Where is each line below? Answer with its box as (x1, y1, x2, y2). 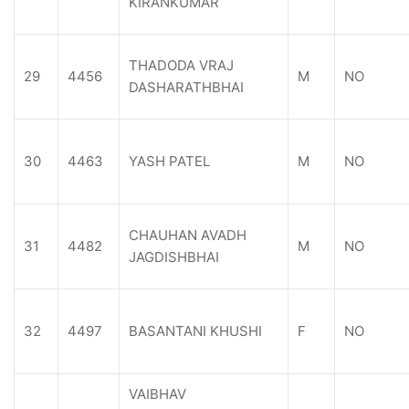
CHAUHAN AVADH (129, 226, 246, 244)
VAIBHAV (129, 385, 186, 403)
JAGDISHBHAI (129, 248, 219, 266)
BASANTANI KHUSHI (129, 322, 262, 340)
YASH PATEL (129, 152, 210, 170)
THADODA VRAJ (129, 57, 234, 74)
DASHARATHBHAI (129, 79, 244, 96)
